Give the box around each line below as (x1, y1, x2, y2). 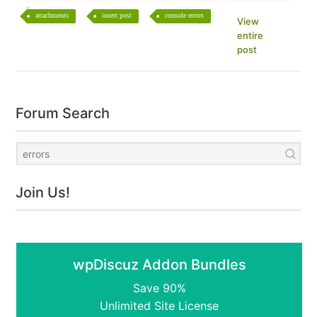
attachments (35, 11, 69, 19)
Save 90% (132, 281, 186, 295)
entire (237, 30, 264, 41)
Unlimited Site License (100, 299, 219, 313)
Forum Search (16, 105, 110, 122)
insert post (102, 11, 132, 19)
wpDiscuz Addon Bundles (72, 256, 246, 273)
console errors (165, 11, 204, 19)
